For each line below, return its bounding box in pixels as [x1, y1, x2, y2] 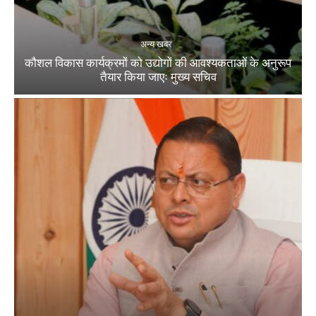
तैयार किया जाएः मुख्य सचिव [99, 69, 217, 84]
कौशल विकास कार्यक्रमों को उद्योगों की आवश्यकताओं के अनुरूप [25, 55, 291, 70]
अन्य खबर [140, 38, 172, 49]
